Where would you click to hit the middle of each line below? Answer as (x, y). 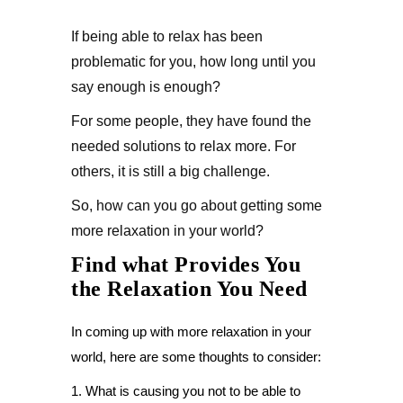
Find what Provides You (186, 264)
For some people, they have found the (191, 121)
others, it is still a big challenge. (170, 171)
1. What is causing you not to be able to (186, 391)
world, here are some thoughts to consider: (196, 357)
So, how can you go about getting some (197, 206)
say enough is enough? (146, 87)
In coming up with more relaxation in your (191, 331)
